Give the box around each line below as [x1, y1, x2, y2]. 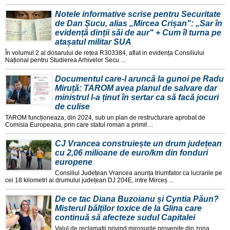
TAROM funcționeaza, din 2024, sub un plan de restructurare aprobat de [5, 114, 205, 122]
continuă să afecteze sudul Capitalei [55, 213, 195, 222]
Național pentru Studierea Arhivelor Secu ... [5, 56, 125, 64]
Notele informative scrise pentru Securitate [55, 10, 221, 19]
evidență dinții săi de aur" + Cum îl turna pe [55, 28, 221, 37]
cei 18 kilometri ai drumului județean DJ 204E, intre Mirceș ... [5, 177, 174, 184]
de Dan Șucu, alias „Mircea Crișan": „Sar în [55, 19, 222, 28]
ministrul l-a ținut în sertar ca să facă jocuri [55, 93, 219, 102]
